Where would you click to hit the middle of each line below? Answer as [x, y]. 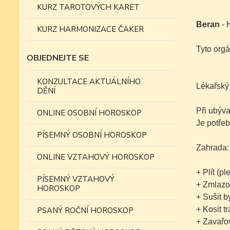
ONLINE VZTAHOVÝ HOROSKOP [96, 157]
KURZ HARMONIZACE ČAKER [90, 29]
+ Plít [206, 172]
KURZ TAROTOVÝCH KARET [88, 7]
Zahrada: [212, 148]
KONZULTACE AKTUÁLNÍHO [89, 82]
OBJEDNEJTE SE [58, 58]
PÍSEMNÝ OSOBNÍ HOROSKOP [92, 135]
